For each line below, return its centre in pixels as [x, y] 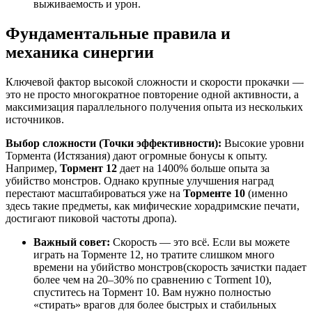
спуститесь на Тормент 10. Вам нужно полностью [152, 292]
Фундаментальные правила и [118, 33]
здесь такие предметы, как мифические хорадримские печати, [153, 205]
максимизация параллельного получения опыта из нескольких [154, 107]
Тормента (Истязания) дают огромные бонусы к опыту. [136, 155]
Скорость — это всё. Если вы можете [200, 242]
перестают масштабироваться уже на [94, 193]
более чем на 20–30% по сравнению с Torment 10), [153, 279]
